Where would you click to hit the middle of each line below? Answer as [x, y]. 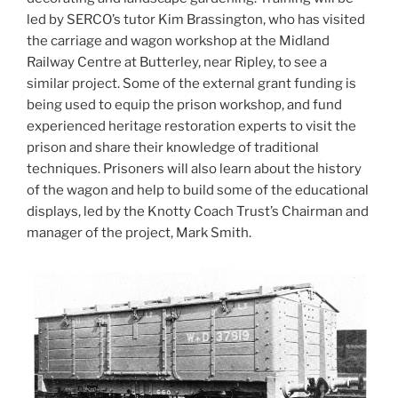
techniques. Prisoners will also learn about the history [194, 169]
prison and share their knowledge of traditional [173, 148]
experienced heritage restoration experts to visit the [191, 127]
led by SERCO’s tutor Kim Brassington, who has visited [196, 20]
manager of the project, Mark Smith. [139, 233]
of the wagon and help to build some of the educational [198, 191]
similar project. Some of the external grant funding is [191, 84]
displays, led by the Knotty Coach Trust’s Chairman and [198, 212]
